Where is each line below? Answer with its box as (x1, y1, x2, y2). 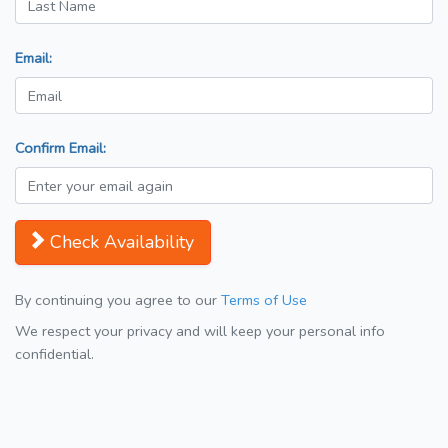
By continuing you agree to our (15, 290, 221, 311)
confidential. (15, 344, 94, 365)
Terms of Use (221, 290, 307, 311)
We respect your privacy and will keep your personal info (15, 321, 385, 342)
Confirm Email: (15, 138, 106, 159)
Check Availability (50, 230, 194, 255)
